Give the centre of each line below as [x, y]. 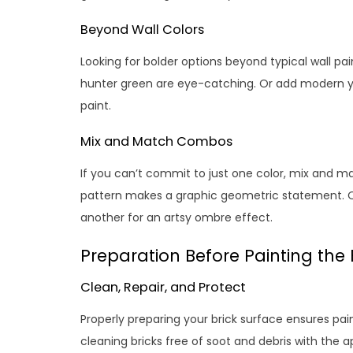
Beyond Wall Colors [142, 30]
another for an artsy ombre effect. [176, 218]
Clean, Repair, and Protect [163, 288]
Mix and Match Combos [156, 142]
